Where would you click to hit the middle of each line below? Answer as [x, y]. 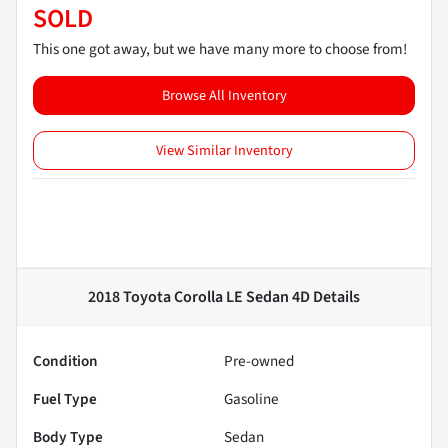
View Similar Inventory [224, 151]
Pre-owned [259, 361]
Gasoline [251, 399]
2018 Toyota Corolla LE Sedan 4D [199, 297]
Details [335, 297]
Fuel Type [65, 399]
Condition [65, 361]
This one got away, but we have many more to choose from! [220, 49]
